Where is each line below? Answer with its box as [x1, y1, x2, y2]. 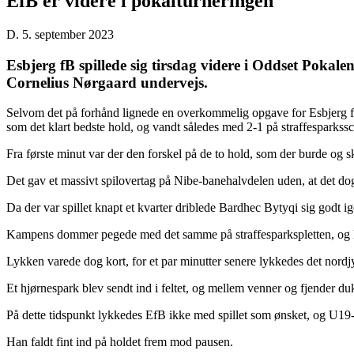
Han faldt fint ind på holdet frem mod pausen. [6, 335, 233, 349]
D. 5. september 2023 [6, 27, 114, 41]
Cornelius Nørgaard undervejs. [6, 73, 208, 91]
